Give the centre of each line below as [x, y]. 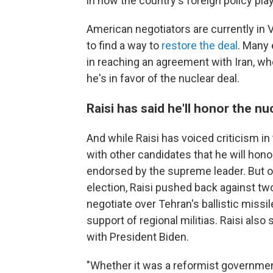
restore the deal [200, 45]
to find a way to [124, 45]
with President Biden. [138, 237]
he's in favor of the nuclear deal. [163, 78]
